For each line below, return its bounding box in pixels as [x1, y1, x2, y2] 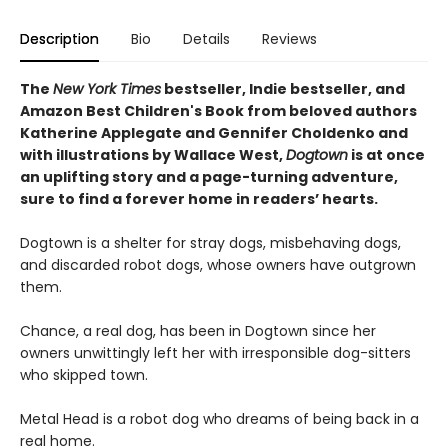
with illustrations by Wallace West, [20, 145, 286, 166]
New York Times [53, 79, 161, 100]
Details [183, 29, 230, 50]
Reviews [262, 29, 317, 50]
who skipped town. [20, 365, 148, 386]
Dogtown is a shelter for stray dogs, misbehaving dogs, [20, 233, 401, 254]
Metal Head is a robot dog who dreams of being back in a [20, 409, 419, 430]
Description [20, 29, 99, 50]
